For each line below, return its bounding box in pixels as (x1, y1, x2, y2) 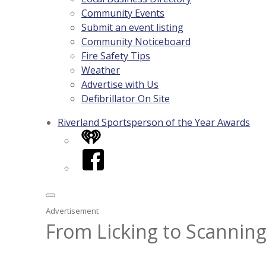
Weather (81, 64, 120, 77)
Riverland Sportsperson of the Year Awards (58, 116, 250, 129)
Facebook (81, 148, 126, 161)
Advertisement (46, 205, 99, 216)
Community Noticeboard (81, 35, 191, 48)
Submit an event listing (81, 21, 183, 34)
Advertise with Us (81, 78, 159, 91)
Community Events (81, 7, 164, 20)
